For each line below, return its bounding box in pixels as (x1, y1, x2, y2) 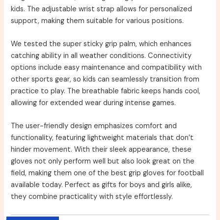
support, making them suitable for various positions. (11, 16, 184, 26)
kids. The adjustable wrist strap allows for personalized (11, 4, 192, 14)
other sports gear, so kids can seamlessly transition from (11, 75, 200, 84)
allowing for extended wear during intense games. (11, 98, 176, 108)
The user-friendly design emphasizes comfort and (11, 121, 177, 131)
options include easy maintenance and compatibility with (11, 63, 202, 73)
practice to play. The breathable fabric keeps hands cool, (11, 86, 201, 96)
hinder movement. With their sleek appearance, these (11, 145, 192, 155)
